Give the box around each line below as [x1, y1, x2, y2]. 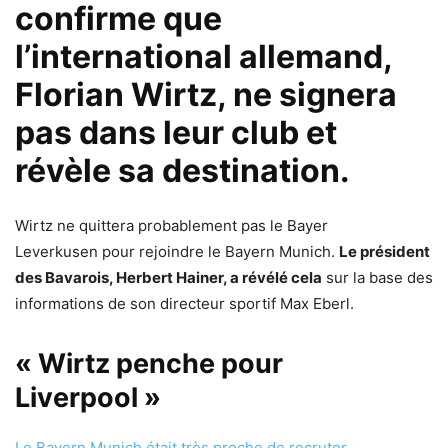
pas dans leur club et [15, 113, 337, 153]
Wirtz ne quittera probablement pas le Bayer [15, 216, 328, 236]
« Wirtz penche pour [15, 347, 283, 381]
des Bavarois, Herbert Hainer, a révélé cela [15, 268, 322, 288]
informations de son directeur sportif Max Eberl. [15, 294, 354, 314]
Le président [339, 242, 430, 262]
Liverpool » [15, 381, 161, 415]
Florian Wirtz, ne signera [15, 75, 397, 115]
